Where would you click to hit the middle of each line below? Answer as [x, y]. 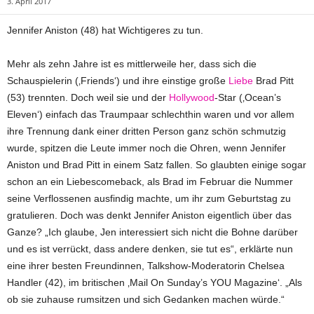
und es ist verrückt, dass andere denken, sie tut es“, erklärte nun [150, 249]
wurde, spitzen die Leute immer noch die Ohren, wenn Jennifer [146, 148]
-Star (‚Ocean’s [248, 97]
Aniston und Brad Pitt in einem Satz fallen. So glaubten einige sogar [157, 165]
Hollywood [192, 97]
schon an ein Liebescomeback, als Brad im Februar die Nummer [150, 182]
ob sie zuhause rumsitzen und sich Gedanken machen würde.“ [146, 299]
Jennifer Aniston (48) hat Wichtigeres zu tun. [105, 30]
